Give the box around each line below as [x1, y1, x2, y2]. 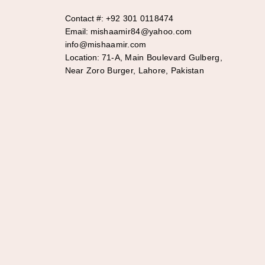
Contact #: [64, 14, 104, 23]
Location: [64, 53, 99, 62]
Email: [64, 27, 88, 36]
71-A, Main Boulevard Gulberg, [99, 53, 222, 62]
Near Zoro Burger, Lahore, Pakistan [64, 66, 205, 75]
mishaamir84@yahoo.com [90, 27, 192, 36]
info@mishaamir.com [64, 40, 147, 49]
